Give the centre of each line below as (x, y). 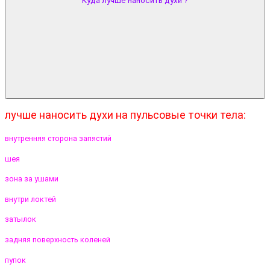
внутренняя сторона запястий (58, 138)
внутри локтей (30, 199)
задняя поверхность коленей (58, 239)
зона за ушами (32, 179)
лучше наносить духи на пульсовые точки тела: (125, 115)
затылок (20, 219)
